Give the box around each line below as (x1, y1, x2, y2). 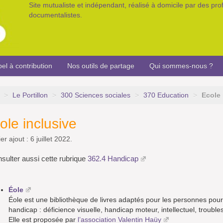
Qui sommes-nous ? (149, 62, 213, 70)
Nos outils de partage (67, 62, 134, 70)
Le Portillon (12, 91, 48, 100)
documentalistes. (29, 11, 82, 19)
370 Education (143, 91, 189, 100)
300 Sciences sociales (61, 91, 130, 100)
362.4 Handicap (88, 154, 138, 163)
